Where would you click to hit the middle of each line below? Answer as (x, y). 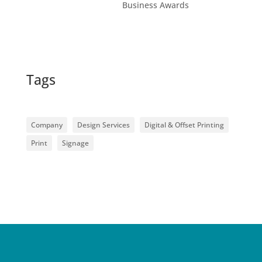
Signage (75, 143)
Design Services (103, 125)
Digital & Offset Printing (184, 125)
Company (46, 125)
